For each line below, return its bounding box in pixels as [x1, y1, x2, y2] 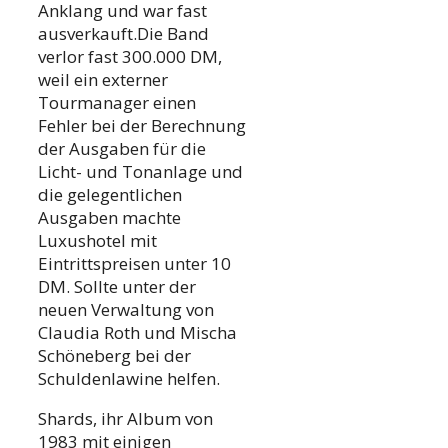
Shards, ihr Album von [38, 407, 213, 431]
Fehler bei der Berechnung [38, 114, 246, 138]
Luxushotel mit [38, 229, 157, 253]
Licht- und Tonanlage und [38, 160, 243, 184]
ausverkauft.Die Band [38, 22, 209, 46]
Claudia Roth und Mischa [38, 321, 237, 345]
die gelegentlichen [38, 183, 182, 207]
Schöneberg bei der [38, 344, 191, 368]
